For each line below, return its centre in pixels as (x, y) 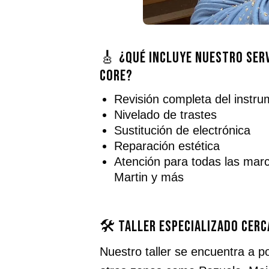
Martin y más (149, 177)
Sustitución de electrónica (183, 130)
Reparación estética (167, 146)
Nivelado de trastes (166, 115)
